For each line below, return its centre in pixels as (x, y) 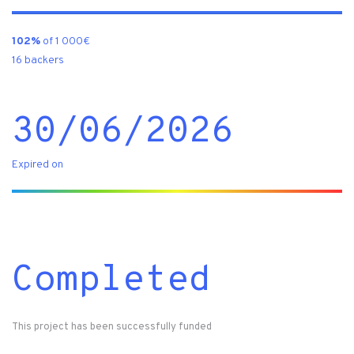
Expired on (38, 165)
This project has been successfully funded (112, 328)
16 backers (38, 61)
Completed (111, 281)
